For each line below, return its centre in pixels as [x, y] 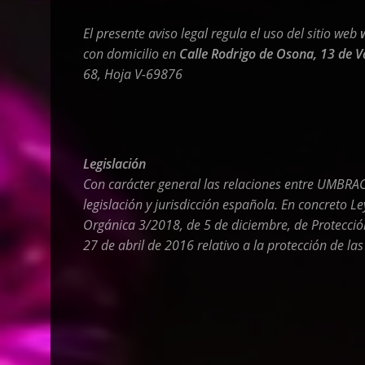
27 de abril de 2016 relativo [161, 245]
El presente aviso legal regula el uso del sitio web [222, 33]
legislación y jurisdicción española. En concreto [217, 204]
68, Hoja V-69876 [133, 74]
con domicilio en [131, 54]
